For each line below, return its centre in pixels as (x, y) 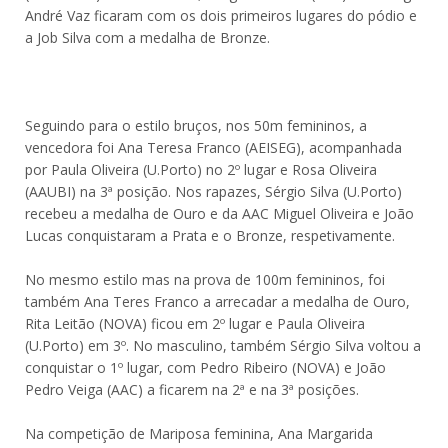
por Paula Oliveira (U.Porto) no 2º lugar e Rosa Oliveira (201, 169)
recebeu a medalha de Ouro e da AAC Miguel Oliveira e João (219, 213)
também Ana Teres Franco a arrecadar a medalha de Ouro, (217, 301)
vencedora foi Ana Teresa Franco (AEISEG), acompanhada (213, 147)
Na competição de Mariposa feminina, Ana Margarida (199, 433)
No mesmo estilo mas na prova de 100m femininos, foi (205, 279)
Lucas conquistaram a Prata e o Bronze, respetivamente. (210, 235)
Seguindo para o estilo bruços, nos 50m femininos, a (196, 125)
